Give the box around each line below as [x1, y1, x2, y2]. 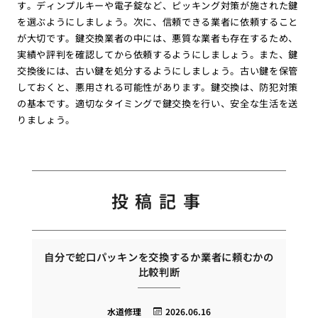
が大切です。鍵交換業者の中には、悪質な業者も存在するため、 [16, 31, 299, 45]
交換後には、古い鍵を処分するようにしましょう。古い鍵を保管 [16, 64, 299, 78]
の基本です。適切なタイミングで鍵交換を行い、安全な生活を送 [16, 97, 299, 111]
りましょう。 [16, 113, 75, 127]
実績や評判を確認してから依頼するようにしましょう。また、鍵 [16, 48, 299, 62]
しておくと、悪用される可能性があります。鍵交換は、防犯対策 [16, 80, 299, 94]
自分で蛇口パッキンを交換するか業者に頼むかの [44, 249, 274, 265]
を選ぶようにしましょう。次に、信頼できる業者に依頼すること [16, 15, 299, 29]
